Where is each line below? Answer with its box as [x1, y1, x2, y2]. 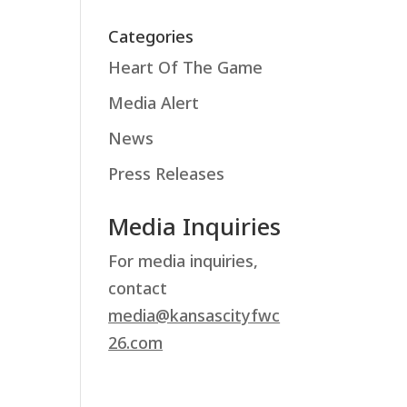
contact [108, 276, 173, 299]
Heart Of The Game [108, 55, 263, 78]
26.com [108, 331, 164, 353]
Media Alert [108, 91, 200, 114]
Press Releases [108, 162, 225, 184]
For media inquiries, [108, 249, 259, 272]
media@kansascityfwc [108, 303, 281, 326]
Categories [108, 25, 194, 47]
